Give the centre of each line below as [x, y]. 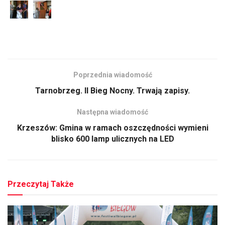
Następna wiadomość [113, 112]
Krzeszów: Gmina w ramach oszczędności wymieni [113, 128]
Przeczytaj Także [41, 184]
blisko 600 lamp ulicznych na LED [113, 139]
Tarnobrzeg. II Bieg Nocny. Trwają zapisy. [113, 91]
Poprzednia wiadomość [113, 75]
